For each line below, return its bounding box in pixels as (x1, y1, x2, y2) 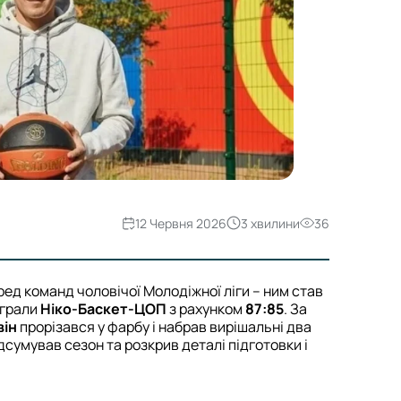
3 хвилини (241, 214, 300, 232)
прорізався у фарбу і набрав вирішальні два (17, 317, 311, 337)
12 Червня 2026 (135, 214, 226, 232)
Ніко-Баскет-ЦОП (40, 299, 166, 320)
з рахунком (166, 299, 245, 320)
